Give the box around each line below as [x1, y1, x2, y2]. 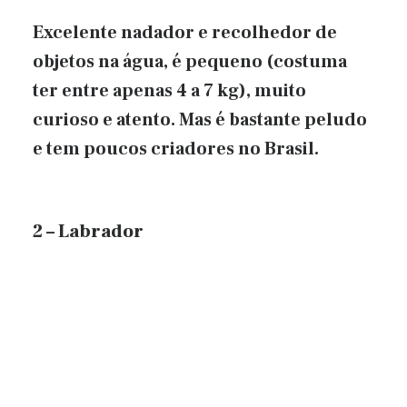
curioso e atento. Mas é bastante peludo [33, 108, 367, 133]
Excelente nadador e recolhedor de [33, 21, 337, 45]
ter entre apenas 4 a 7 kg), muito [33, 79, 306, 104]
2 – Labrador [33, 219, 144, 243]
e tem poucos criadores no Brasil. [33, 137, 319, 162]
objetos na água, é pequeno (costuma [33, 50, 347, 74]
